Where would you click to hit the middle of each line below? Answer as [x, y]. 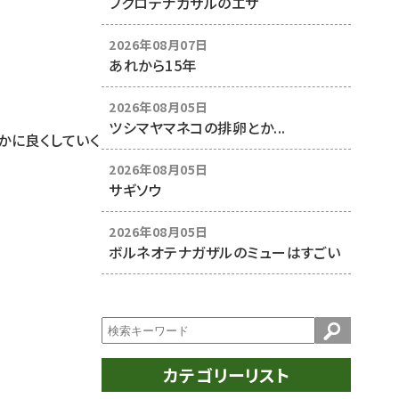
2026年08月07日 [159, 45]
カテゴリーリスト [226, 375]
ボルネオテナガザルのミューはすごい [225, 252]
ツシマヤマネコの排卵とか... [197, 128]
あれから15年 [153, 65]
